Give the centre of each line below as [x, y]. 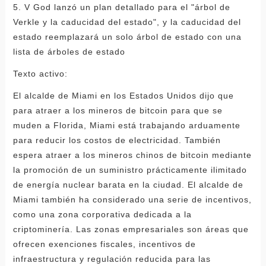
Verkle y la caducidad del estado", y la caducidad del [127, 22]
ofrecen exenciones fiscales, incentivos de [104, 244]
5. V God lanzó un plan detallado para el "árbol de [121, 7]
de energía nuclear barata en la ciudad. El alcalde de [128, 184]
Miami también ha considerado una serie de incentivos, [132, 199]
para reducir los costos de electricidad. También [117, 140]
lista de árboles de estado [69, 51]
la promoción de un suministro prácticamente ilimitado [130, 170]
